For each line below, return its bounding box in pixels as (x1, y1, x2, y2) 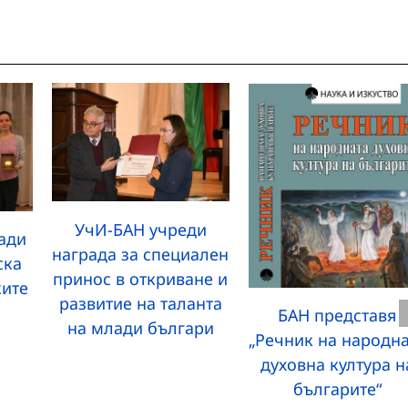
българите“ (292, 377, 382, 400)
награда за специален (52, 242, 229, 265)
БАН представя (278, 303, 397, 326)
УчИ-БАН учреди (74, 218, 207, 240)
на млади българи (66, 316, 214, 339)
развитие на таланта (58, 291, 222, 314)
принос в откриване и (53, 267, 229, 290)
